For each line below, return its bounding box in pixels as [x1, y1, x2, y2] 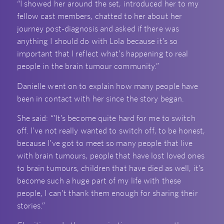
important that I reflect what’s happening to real [16, 48, 188, 59]
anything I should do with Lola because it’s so [16, 36, 178, 46]
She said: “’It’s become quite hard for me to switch [16, 113, 195, 123]
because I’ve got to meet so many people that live [16, 138, 193, 148]
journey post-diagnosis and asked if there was [16, 23, 179, 34]
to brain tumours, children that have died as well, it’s [16, 163, 204, 173]
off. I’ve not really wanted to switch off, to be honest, [16, 125, 205, 136]
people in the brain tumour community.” [16, 61, 159, 71]
